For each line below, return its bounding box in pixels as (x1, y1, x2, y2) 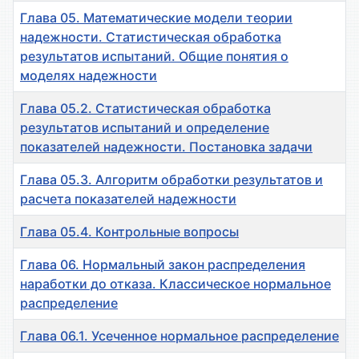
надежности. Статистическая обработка (20, 29, 281, 46)
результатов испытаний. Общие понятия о (20, 48, 288, 65)
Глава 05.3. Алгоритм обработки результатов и (20, 171, 323, 188)
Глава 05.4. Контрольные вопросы (20, 224, 239, 240)
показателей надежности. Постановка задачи (20, 139, 313, 155)
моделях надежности (20, 67, 157, 84)
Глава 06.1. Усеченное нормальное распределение (20, 328, 339, 345)
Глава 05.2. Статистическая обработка (20, 100, 271, 117)
